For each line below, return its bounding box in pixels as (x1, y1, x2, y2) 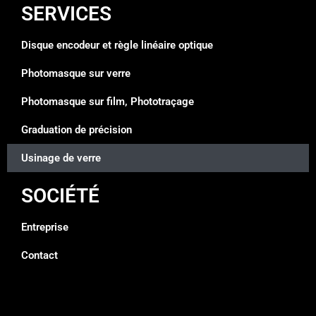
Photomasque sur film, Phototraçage (21, 95, 194, 108)
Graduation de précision (21, 123, 132, 136)
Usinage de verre (21, 151, 101, 164)
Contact (21, 248, 58, 262)
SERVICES (21, 1, 111, 25)
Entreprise (21, 220, 68, 233)
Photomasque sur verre (21, 66, 130, 80)
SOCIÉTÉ (21, 183, 99, 207)
